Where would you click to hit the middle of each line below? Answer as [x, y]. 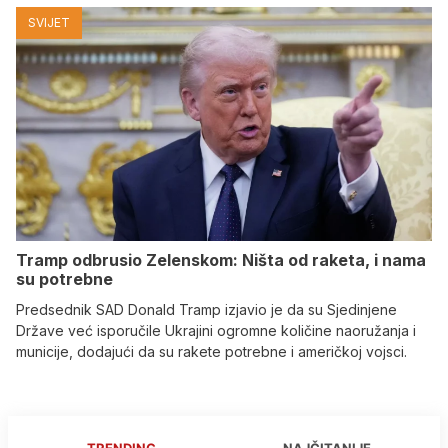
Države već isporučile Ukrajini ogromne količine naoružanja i [216, 331]
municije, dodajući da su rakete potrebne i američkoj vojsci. [211, 352]
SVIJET [49, 23]
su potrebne [64, 279]
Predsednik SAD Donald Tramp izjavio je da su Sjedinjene [206, 310]
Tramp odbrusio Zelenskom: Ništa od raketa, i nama [221, 260]
